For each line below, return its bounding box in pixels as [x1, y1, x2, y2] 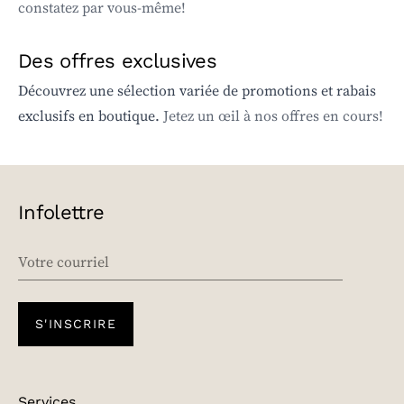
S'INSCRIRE [35, 314, 116, 333]
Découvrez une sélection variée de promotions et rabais [18, 80, 376, 100]
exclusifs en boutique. [18, 106, 163, 125]
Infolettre [18, 197, 105, 225]
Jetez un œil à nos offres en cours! [163, 106, 383, 125]
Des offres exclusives [18, 45, 217, 74]
